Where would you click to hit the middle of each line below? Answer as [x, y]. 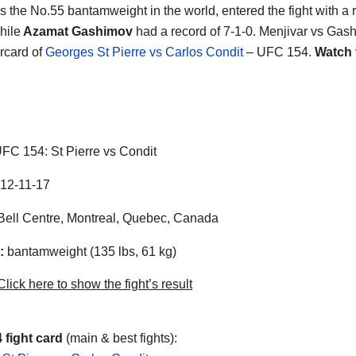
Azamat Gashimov [78, 31]
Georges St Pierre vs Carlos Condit [144, 52]
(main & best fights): [120, 339]
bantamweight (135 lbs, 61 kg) [90, 251]
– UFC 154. [279, 52]
